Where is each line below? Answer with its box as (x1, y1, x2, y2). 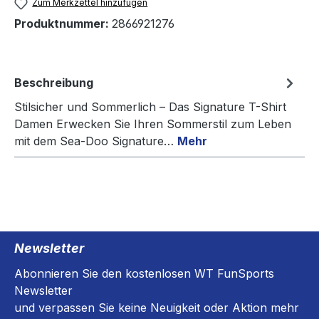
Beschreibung (14, 75, 93, 90)
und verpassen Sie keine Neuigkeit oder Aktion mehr (14, 300, 299, 315)
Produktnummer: (14, 16, 112, 31)
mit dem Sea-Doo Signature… (14, 133, 177, 148)
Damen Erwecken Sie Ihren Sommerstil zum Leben (14, 116, 291, 131)
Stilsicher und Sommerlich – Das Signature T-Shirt (14, 99, 286, 114)
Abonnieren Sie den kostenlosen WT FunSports (14, 266, 274, 281)
